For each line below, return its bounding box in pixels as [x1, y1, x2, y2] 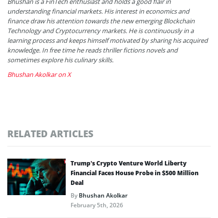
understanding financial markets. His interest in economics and [7, 7, 189, 16]
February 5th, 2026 [71, 201, 123, 210]
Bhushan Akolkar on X [7, 70, 71, 79]
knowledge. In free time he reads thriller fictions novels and [7, 46, 178, 55]
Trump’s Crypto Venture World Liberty [71, 159, 186, 168]
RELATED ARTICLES [7, 127, 93, 140]
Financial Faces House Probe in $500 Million [71, 169, 199, 178]
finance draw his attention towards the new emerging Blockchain [7, 17, 195, 26]
